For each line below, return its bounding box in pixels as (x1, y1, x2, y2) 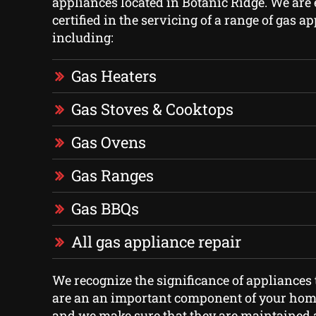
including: (51, 29, 114, 47)
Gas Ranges (71, 165, 154, 186)
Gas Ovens (71, 132, 146, 153)
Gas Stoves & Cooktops (71, 99, 233, 120)
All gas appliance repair (71, 231, 241, 253)
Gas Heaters (71, 66, 157, 87)
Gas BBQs (71, 198, 139, 219)
